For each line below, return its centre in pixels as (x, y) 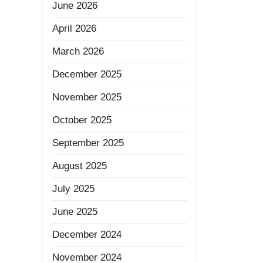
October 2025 (82, 120)
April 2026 (74, 28)
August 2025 (80, 166)
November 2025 (87, 97)
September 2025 (88, 143)
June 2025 (75, 212)
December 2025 (87, 74)
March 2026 (78, 51)
